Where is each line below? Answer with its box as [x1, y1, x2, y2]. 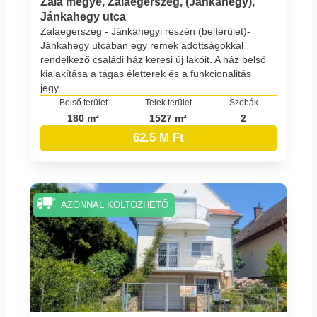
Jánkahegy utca [40, 10, 126, 23]
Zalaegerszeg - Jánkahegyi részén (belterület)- [40, 25, 250, 37]
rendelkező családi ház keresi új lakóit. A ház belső [40, 53, 266, 65]
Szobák [229, 97, 258, 107]
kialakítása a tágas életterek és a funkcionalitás [40, 67, 251, 79]
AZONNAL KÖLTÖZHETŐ [61, 200, 169, 211]
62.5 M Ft [133, 131, 184, 145]
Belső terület [59, 97, 108, 107]
